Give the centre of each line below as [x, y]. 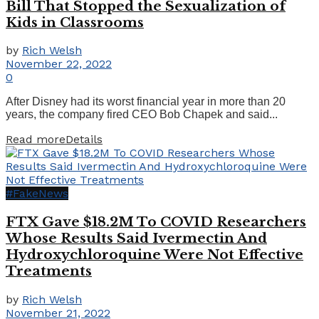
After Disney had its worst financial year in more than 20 [146, 102]
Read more [36, 140]
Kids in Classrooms [75, 22]
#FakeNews [37, 194]
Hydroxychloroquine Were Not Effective [155, 254]
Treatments [49, 271]
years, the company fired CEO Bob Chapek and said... [142, 115]
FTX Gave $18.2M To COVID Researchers [156, 221]
